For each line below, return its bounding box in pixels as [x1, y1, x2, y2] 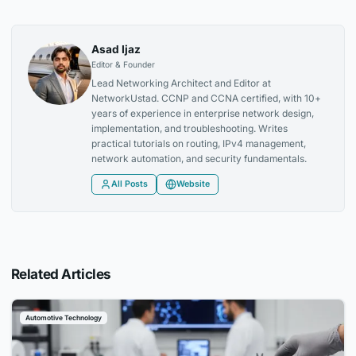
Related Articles [10, 265, 111, 283]
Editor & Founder [91, 60, 156, 70]
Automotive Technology [25, 314, 102, 322]
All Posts [111, 179, 149, 190]
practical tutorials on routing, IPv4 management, [91, 137, 307, 150]
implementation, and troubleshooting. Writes [91, 122, 288, 135]
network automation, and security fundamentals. [91, 153, 308, 165]
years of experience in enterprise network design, [91, 107, 315, 120]
